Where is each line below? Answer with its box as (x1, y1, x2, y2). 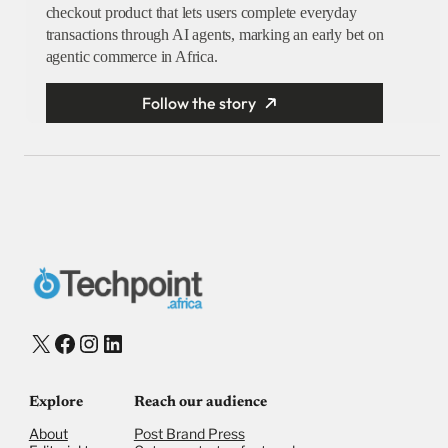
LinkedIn (99, 329, 189, 356)
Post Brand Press (133, 425, 245, 443)
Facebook (51, 329, 146, 356)
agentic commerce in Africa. (45, 48, 218, 66)
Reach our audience (133, 395, 267, 411)
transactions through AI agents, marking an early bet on (45, 26, 384, 44)
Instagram (75, 329, 173, 356)
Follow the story (142, 93, 257, 114)
